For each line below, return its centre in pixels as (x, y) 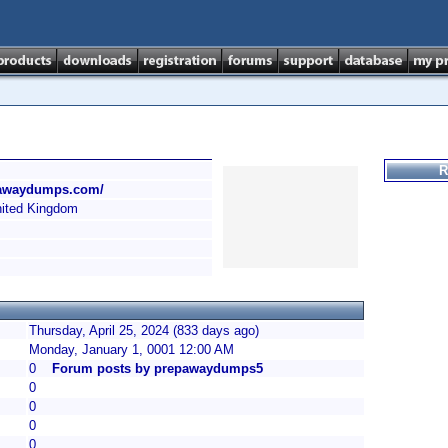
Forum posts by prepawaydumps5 (157, 368)
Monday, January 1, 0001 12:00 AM (131, 349)
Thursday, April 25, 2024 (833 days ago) (144, 330)
